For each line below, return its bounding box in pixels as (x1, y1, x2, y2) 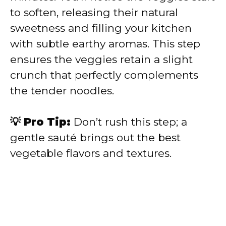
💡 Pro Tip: (10, 116, 71, 129)
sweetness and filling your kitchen (10, 21, 192, 34)
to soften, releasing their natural (10, 6, 178, 19)
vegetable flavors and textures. (10, 147, 172, 160)
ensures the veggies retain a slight (10, 52, 193, 66)
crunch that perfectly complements (10, 68, 198, 81)
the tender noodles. (10, 84, 114, 97)
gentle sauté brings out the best (10, 131, 181, 144)
